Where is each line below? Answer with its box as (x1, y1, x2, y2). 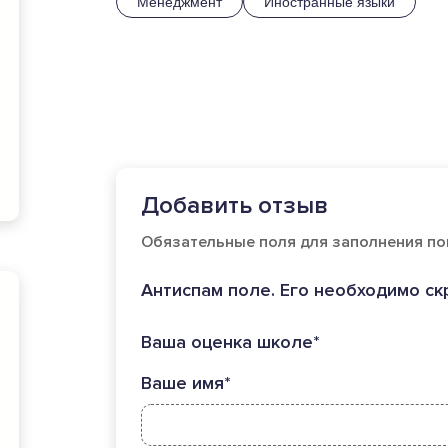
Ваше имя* (140, 372, 231, 394)
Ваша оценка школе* (140, 331, 320, 353)
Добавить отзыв (140, 191, 328, 220)
